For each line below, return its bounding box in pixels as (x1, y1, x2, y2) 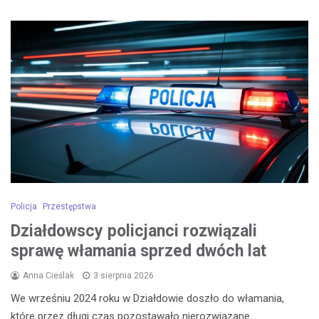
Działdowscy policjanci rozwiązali (11, 221, 257, 241)
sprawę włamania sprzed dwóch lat (11, 241, 266, 261)
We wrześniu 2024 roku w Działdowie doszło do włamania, (11, 291, 284, 305)
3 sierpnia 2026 (93, 270, 154, 281)
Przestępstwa (43, 201, 96, 211)
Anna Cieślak (23, 270, 74, 281)
